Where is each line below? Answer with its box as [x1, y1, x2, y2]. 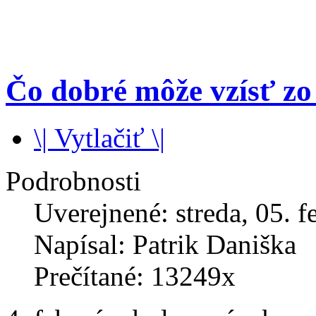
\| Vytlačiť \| [34, 123, 165, 154]
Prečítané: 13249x [34, 261, 236, 292]
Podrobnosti [6, 166, 141, 197]
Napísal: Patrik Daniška [34, 229, 296, 260]
